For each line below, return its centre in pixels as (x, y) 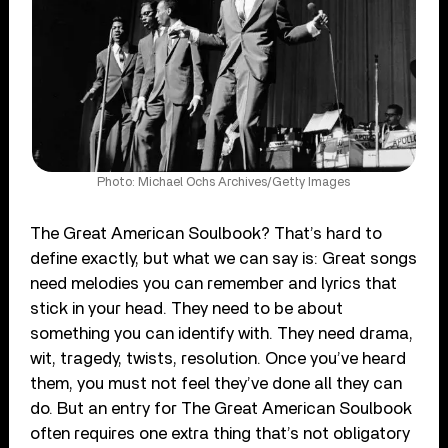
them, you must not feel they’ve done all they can (216, 383)
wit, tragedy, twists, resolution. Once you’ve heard (218, 358)
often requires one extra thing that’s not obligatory (220, 433)
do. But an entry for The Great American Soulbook (221, 408)
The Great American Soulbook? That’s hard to (206, 233)
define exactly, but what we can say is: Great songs (224, 258)
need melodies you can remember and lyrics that (214, 283)
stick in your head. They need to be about (187, 308)
